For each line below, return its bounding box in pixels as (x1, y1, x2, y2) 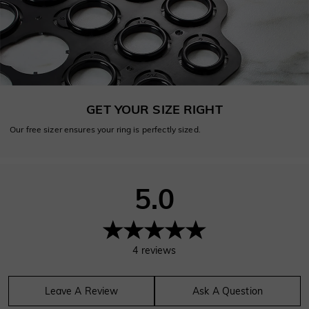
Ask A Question (192, 284, 263, 297)
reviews (141, 243, 177, 257)
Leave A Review (44, 284, 119, 297)
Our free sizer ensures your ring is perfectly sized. (10, 123, 201, 134)
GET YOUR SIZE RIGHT (86, 101, 223, 117)
